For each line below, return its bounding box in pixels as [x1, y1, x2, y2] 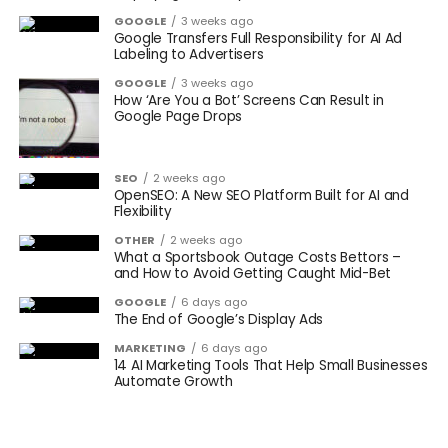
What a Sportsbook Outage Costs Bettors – [113, 248, 401, 267]
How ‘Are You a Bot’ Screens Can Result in [113, 91, 384, 110]
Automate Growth [113, 372, 233, 391]
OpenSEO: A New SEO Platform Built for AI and [113, 186, 409, 205]
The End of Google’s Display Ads [113, 310, 324, 329]
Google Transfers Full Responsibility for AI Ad [113, 29, 403, 48]
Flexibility [113, 202, 172, 221]
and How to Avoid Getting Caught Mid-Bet [113, 264, 392, 283]
